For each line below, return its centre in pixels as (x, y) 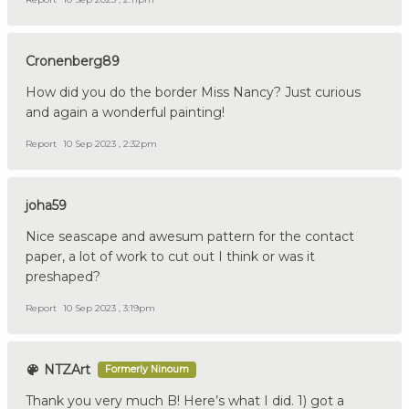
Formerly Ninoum (147, 370)
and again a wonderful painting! (125, 113)
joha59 (46, 206)
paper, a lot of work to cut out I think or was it (170, 257)
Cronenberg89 (73, 62)
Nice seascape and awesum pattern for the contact (190, 237)
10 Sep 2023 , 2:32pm (110, 144)
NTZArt (65, 370)
